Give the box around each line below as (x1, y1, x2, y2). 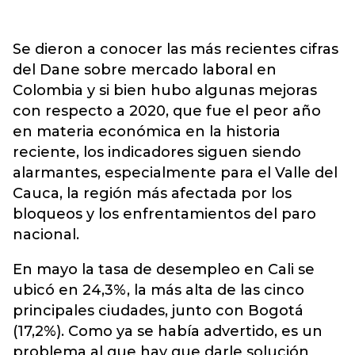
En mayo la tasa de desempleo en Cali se (13, 260, 315, 278)
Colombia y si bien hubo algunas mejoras (13, 81, 317, 99)
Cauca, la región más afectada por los (13, 184, 292, 202)
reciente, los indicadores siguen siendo (13, 143, 301, 161)
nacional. (13, 225, 79, 243)
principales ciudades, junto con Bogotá (13, 301, 303, 319)
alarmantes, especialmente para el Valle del (13, 163, 338, 181)
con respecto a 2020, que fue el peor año (13, 101, 321, 120)
